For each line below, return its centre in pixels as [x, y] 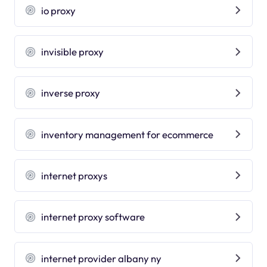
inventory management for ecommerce [128, 134]
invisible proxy [73, 52]
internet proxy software [93, 217]
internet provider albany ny [102, 258]
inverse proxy [71, 93]
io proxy [59, 10]
